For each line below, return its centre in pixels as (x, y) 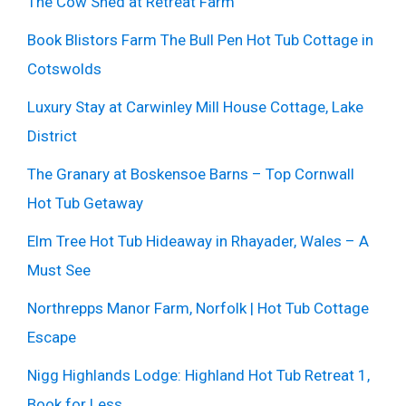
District (52, 135)
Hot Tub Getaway (85, 203)
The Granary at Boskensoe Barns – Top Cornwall (191, 174)
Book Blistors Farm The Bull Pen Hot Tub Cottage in (200, 39)
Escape (52, 337)
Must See (59, 270)
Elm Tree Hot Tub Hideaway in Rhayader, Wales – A (198, 241)
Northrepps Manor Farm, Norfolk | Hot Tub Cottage (198, 308)
